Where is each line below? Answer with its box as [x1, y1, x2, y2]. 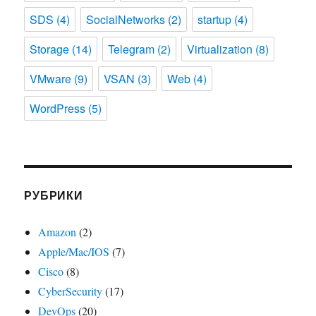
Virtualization [187, 40, 253, 57]
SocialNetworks [86, 11, 166, 28]
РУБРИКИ [24, 186, 83, 203]
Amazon [38, 224, 77, 239]
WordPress [30, 99, 86, 116]
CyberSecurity [38, 283, 103, 298]
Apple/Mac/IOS [38, 243, 110, 259]
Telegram [108, 40, 155, 57]
